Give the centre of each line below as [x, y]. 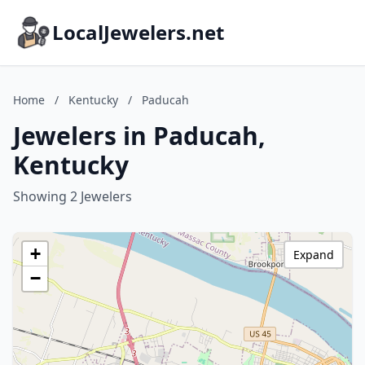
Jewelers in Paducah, [139, 136]
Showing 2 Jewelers [73, 196]
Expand [314, 255]
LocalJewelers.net [138, 32]
